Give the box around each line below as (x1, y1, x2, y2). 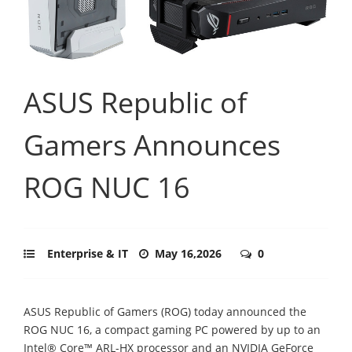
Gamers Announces (24, 125, 280, 164)
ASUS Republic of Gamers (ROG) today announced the (24, 303, 306, 319)
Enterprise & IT (47, 245, 128, 261)
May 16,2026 (155, 245, 225, 261)
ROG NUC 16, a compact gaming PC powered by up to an (24, 321, 321, 337)
